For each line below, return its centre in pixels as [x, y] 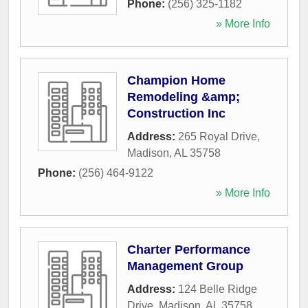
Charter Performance [189, 249]
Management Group [185, 266]
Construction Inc [176, 113]
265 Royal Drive [218, 136]
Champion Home [176, 80]
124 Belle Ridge [218, 289]
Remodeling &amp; [184, 97]
